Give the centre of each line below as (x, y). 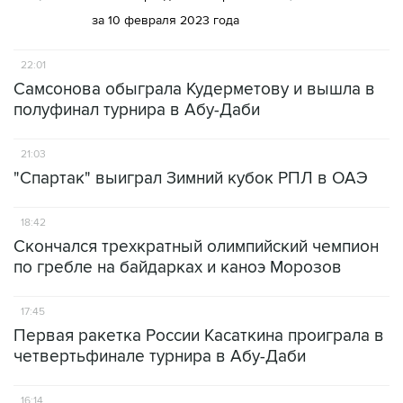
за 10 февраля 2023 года (165, 21)
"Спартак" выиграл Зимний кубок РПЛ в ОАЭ (191, 179)
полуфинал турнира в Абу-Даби (137, 110)
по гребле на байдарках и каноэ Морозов (178, 268)
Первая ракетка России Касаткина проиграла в (199, 336)
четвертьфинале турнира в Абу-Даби (160, 357)
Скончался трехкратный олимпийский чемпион (196, 247)
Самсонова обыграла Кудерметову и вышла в (194, 90)
